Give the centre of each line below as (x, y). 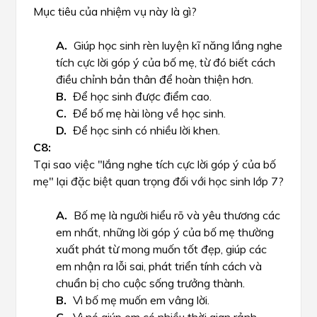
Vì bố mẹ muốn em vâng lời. (141, 300)
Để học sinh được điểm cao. (142, 96)
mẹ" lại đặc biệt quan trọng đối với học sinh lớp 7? (158, 181)
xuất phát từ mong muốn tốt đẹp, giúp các (161, 249)
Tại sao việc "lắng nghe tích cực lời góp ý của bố (155, 164)
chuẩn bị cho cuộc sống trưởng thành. (150, 283)
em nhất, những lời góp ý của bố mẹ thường (165, 232)
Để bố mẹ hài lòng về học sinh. (149, 113)
